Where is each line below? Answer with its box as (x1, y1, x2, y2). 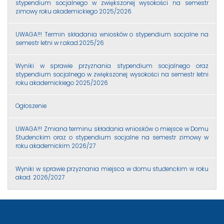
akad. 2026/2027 (15, 173, 64, 181)
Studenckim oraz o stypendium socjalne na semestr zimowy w (15, 133, 208, 141)
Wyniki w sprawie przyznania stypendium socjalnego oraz (15, 61, 208, 70)
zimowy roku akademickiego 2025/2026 (15, 7, 131, 15)
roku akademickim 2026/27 (15, 141, 95, 150)
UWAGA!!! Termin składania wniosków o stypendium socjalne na (15, 30, 208, 38)
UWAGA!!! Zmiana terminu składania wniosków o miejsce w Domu (15, 124, 208, 133)
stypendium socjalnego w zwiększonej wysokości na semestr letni (15, 70, 208, 78)
